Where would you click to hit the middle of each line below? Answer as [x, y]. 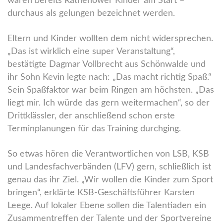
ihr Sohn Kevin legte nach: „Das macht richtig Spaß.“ [110, 77]
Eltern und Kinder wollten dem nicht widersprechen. [110, 39]
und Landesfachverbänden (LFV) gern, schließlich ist [109, 167]
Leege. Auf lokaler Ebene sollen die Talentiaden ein [107, 206]
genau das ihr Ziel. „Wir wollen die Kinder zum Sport [110, 180]
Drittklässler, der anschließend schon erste [91, 116]
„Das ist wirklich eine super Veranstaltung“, [91, 52]
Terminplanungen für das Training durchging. [94, 129]
